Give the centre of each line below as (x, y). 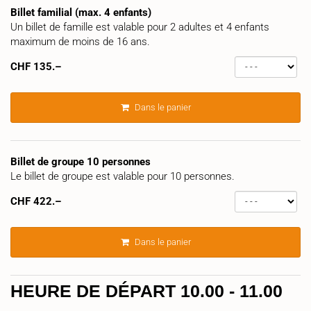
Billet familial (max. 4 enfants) (81, 12)
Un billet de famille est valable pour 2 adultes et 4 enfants (140, 27)
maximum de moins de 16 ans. (80, 41)
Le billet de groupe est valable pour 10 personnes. (123, 176)
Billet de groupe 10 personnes (81, 161)
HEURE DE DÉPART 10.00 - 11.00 (146, 291)
